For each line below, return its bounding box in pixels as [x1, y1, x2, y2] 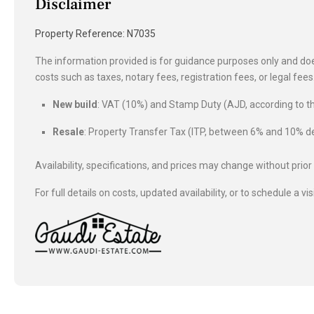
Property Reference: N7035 [35, 27, 156, 39]
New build [53, 98, 97, 110]
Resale [53, 125, 84, 137]
